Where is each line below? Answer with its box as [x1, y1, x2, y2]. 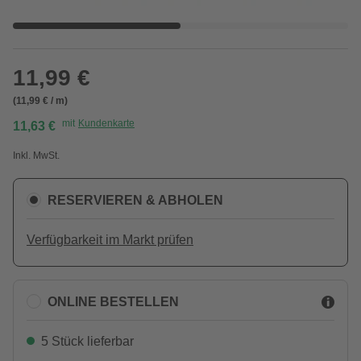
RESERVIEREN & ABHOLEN [48, 193, 223, 207]
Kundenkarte [78, 118, 135, 129]
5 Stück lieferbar [41, 334, 134, 348]
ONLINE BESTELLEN [48, 294, 179, 309]
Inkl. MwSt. [13, 150, 60, 161]
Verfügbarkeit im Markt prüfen [27, 233, 193, 247]
